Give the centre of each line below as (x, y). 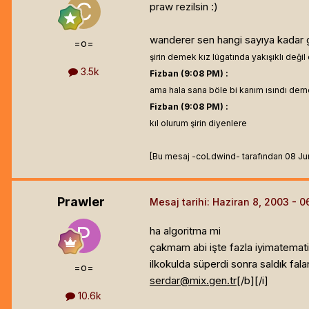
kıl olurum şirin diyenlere (198, 123)
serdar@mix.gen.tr (193, 281)
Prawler (81, 202)
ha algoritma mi (185, 231)
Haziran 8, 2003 (251, 202)
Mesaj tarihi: (181, 202)
